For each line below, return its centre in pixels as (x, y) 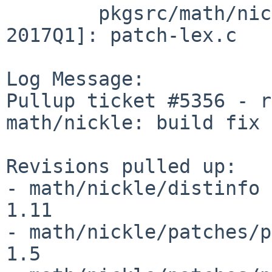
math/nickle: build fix (133, 122)
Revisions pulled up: (121, 166)
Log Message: (75, 79)
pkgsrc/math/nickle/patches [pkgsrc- (52, 13)
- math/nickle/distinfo (133, 188)
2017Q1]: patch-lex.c (121, 35)
